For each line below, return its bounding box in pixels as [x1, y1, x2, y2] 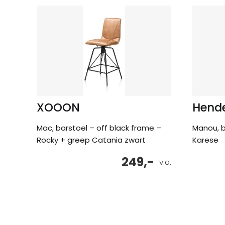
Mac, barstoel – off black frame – [37, 122, 161, 133]
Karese [192, 134, 218, 145]
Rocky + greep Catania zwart [37, 134, 146, 145]
